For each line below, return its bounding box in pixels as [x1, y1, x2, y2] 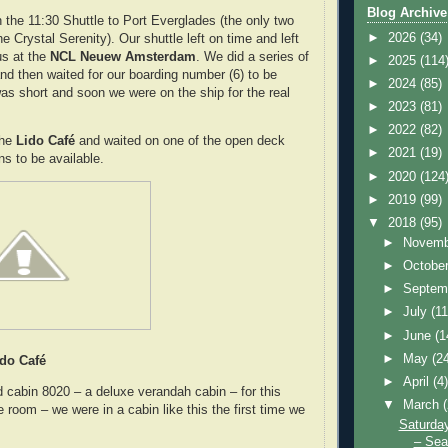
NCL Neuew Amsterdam [50, 49, 196, 64]
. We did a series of [196, 49, 309, 64]
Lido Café [12, 134, 75, 149]
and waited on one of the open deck [75, 134, 285, 149]
